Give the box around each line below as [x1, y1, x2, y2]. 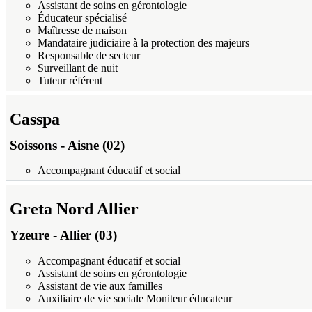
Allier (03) [60, 228, 117, 243]
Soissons [10, 137, 57, 153]
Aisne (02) [68, 137, 125, 153]
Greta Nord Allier [10, 200, 139, 219]
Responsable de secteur [38, 49, 140, 61]
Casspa [10, 109, 60, 128]
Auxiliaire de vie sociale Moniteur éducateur [38, 292, 232, 304]
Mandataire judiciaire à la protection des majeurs [38, 36, 249, 49]
